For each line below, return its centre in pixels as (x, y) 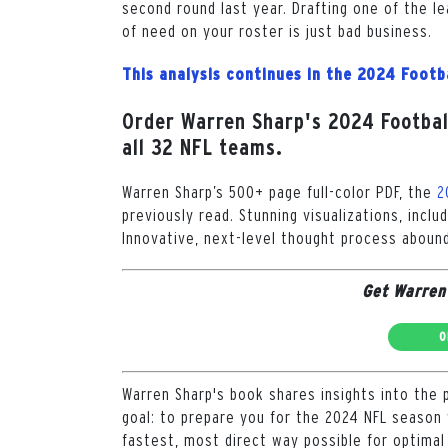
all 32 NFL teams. (202, 146)
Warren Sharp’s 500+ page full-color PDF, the (279, 191)
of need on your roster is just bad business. (278, 30)
